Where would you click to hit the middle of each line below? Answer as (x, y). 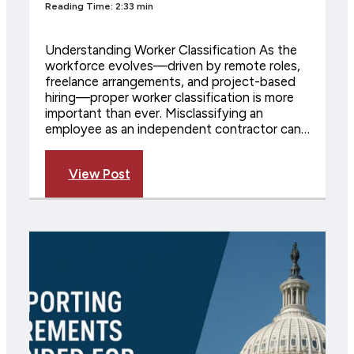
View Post (99, 173)
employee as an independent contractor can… (177, 129)
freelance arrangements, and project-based (170, 82)
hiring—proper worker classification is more (169, 98)
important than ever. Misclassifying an (154, 113)
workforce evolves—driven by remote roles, (172, 66)
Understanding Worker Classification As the (171, 50)
